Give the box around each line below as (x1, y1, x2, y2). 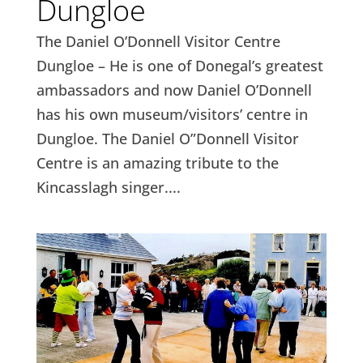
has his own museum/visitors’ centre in (36, 104, 308, 124)
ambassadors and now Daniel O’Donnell (36, 79, 312, 100)
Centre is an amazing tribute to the (36, 152, 279, 173)
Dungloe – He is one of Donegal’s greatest (36, 55, 323, 75)
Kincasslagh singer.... (36, 177, 181, 197)
